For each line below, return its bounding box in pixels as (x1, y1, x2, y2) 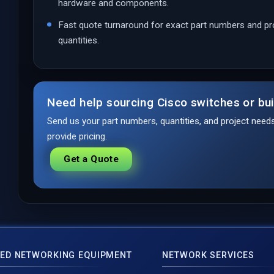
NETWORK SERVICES (162, 250, 255, 261)
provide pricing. (47, 130, 108, 142)
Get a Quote (64, 153, 119, 165)
